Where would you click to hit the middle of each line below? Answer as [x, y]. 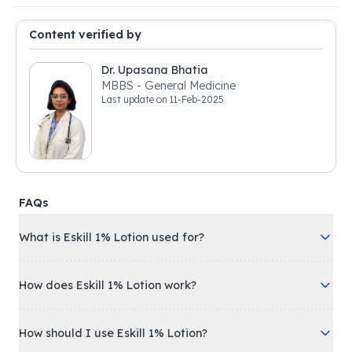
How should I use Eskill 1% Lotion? [113, 334]
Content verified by [85, 35]
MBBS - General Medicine [169, 86]
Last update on [136, 99]
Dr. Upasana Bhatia [155, 70]
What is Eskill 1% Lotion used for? [112, 238]
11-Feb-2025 [197, 99]
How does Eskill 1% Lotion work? [108, 286]
